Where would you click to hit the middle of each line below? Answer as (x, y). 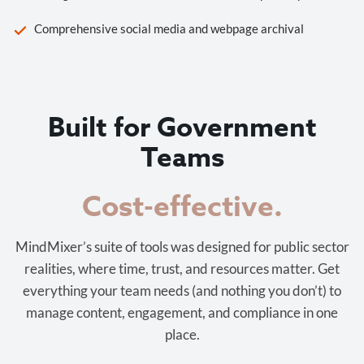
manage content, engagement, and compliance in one (182, 313)
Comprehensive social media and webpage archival (169, 29)
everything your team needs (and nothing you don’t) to (182, 291)
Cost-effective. (182, 203)
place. (182, 335)
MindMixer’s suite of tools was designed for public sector (182, 247)
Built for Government (182, 129)
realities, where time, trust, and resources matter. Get (182, 269)
